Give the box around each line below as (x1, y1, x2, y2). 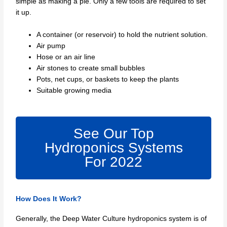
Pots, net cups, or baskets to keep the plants (36, 75, 179, 83)
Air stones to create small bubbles (36, 64, 145, 72)
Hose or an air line (36, 53, 96, 61)
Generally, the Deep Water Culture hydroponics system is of (16, 215, 207, 223)
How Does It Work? (16, 195, 82, 203)
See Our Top (73, 126, 154, 142)
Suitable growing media (36, 86, 112, 94)
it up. (16, 8, 32, 16)
